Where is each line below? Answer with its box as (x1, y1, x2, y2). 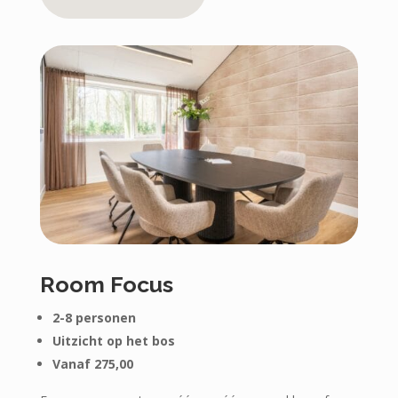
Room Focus (39, 270, 173, 298)
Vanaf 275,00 (52, 354, 133, 372)
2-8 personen (52, 308, 136, 326)
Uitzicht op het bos (52, 331, 175, 349)
